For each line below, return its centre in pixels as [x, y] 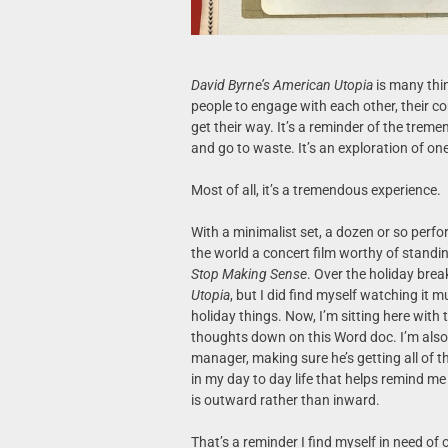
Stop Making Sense [248, 273]
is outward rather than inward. [285, 399]
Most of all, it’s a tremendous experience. [317, 189]
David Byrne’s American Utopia [281, 84]
